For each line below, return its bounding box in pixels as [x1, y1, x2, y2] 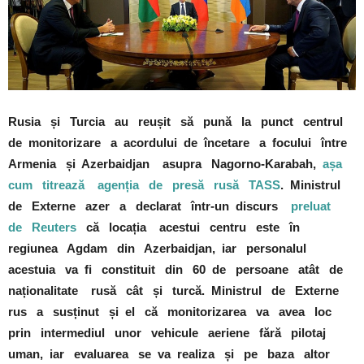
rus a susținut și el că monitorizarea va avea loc [8, 305, 338, 319]
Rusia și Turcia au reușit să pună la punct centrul [8, 115, 346, 129]
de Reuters [8, 220, 76, 235]
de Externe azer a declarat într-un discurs [8, 199, 291, 214]
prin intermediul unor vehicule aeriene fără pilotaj [8, 326, 329, 340]
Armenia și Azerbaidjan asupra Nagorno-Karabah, [8, 157, 323, 171]
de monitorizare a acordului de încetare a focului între [8, 136, 353, 150]
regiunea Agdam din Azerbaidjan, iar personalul [8, 241, 313, 256]
